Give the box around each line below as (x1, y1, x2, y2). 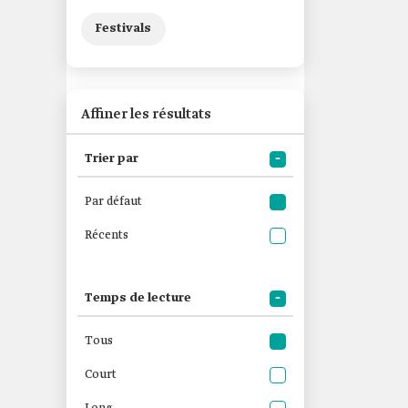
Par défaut (85, 194, 142, 209)
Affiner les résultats (81, 106, 211, 124)
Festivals (96, 21, 151, 36)
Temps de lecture (85, 291, 191, 306)
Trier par (85, 151, 138, 167)
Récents (85, 228, 128, 243)
